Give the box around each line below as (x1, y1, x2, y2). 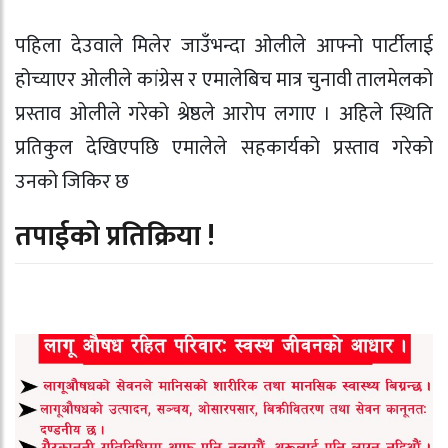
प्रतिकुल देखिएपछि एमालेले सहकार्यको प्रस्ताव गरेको (15, 130, 433, 165)
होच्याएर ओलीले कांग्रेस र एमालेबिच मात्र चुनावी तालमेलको (15, 62, 433, 97)
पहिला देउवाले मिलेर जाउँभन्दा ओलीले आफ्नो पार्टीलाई (15, 28, 433, 63)
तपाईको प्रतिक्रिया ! (15, 213, 215, 261)
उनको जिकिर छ (15, 164, 129, 199)
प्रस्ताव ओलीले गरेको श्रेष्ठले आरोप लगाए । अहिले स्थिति (15, 96, 433, 131)
